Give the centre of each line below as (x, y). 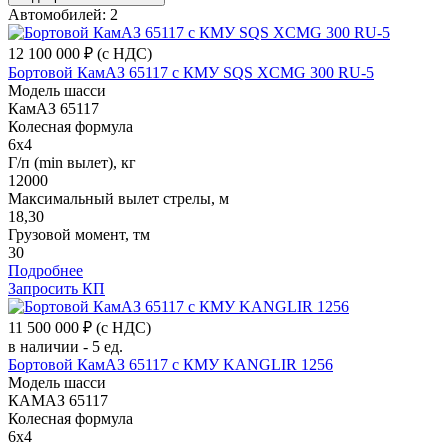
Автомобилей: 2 (63, 14)
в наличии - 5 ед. (65, 346)
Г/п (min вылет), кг (72, 162)
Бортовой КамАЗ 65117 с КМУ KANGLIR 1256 (170, 364)
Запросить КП (56, 288)
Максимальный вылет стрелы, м (118, 198)
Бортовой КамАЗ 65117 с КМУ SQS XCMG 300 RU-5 (191, 72)
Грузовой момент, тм (79, 234)
